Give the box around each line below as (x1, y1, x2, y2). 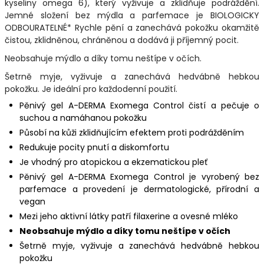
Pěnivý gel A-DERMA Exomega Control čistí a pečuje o (19, 99, 259, 111)
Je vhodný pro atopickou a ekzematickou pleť (19, 156, 207, 168)
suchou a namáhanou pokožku (19, 111, 147, 124)
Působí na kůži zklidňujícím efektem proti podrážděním (19, 126, 244, 138)
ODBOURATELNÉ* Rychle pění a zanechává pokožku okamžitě (5, 21, 259, 34)
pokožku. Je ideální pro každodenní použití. (5, 82, 180, 95)
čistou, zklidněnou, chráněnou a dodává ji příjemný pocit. (5, 34, 239, 46)
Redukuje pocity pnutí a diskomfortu (19, 141, 169, 153)
